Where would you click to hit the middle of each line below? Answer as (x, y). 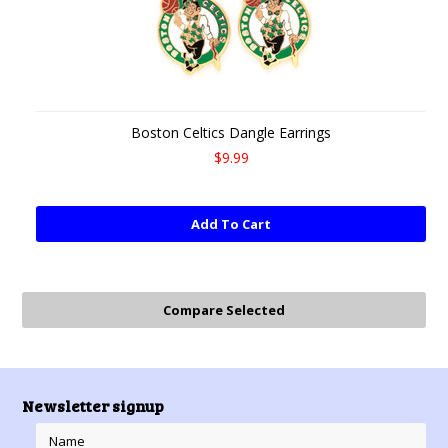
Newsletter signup (93, 405)
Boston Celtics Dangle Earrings (231, 132)
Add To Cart (231, 224)
